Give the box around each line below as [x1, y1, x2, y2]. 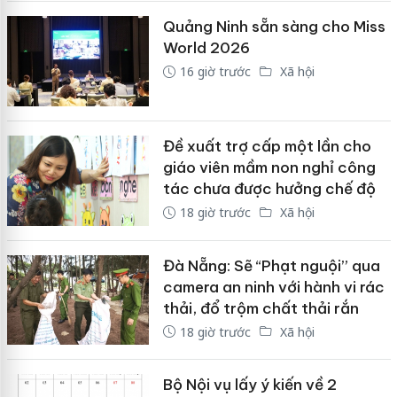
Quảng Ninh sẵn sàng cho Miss [162, 17, 385, 37]
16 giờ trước [179, 63, 251, 81]
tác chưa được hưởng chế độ [162, 178, 376, 198]
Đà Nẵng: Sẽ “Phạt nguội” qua [162, 255, 380, 276]
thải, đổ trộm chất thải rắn [162, 298, 359, 318]
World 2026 [162, 38, 250, 58]
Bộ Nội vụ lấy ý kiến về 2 [162, 375, 337, 395]
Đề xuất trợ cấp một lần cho [162, 136, 371, 156]
